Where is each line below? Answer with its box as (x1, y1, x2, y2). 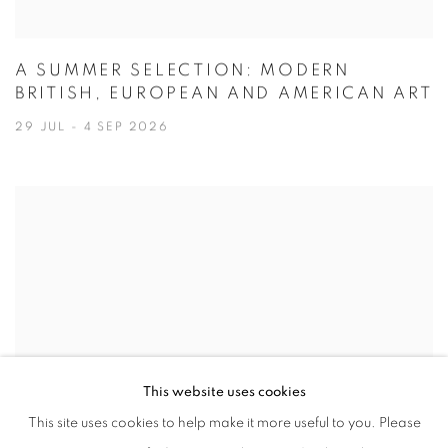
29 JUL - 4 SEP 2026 (15, 121, 169, 133)
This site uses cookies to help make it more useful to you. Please (27, 416, 421, 430)
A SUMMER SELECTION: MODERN (15, 61, 350, 79)
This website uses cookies (142, 385, 306, 399)
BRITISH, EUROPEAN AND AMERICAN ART (15, 84, 433, 102)
